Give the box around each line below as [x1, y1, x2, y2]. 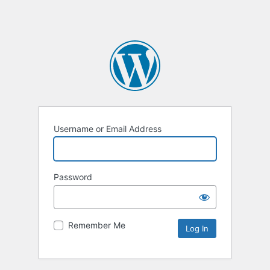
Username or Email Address [54, 124, 162, 134]
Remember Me [68, 220, 125, 231]
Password [54, 172, 92, 183]
